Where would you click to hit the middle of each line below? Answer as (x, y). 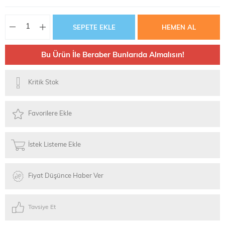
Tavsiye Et (42, 207)
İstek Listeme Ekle (54, 145)
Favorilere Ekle (50, 114)
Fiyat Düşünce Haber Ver (66, 176)
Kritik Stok (43, 83)
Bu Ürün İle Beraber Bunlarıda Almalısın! (113, 55)
